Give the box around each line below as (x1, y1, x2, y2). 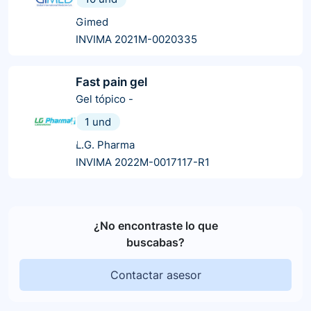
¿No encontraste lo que (93, 218, 218, 233)
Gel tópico (76, 92, 126, 106)
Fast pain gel (76, 74, 147, 89)
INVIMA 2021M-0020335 (76, 32, 197, 46)
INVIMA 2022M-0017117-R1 (76, 155, 210, 169)
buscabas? (126, 235, 185, 249)
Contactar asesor (110, 267, 201, 282)
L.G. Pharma (76, 137, 135, 151)
